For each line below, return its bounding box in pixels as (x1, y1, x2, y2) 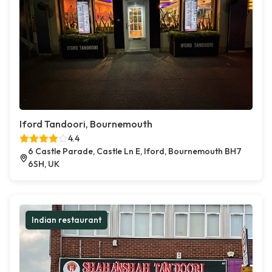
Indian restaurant (32, 214, 101, 225)
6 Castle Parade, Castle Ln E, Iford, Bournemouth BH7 (27, 146, 242, 157)
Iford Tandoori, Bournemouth (19, 118, 152, 130)
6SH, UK (27, 158, 59, 169)
